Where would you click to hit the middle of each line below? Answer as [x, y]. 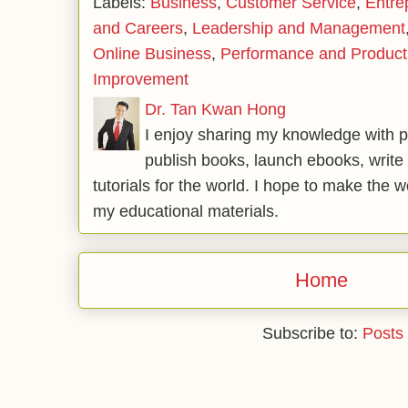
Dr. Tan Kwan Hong [215, 109]
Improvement [141, 79]
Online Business [152, 53]
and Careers [138, 28]
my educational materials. [186, 211]
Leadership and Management [299, 28]
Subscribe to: [312, 334]
